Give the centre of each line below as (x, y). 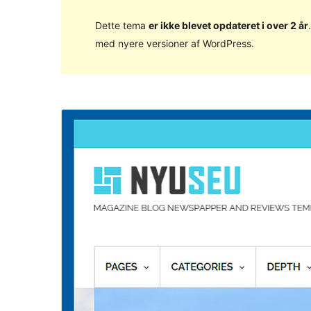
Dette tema (121, 25)
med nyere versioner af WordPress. (174, 43)
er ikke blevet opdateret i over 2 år (228, 25)
